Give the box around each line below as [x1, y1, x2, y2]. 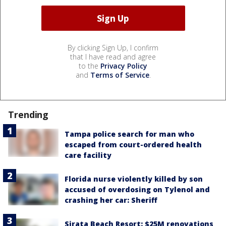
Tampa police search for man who [65, 129, 194, 139]
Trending [8, 108, 49, 121]
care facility [65, 150, 111, 160]
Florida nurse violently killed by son [65, 174, 203, 184]
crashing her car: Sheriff [65, 195, 157, 205]
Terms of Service [90, 70, 149, 80]
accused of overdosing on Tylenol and [65, 185, 210, 195]
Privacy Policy [100, 61, 147, 71]
